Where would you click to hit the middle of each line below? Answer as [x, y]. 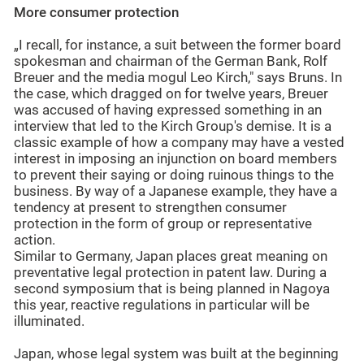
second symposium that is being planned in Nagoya [172, 289]
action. [35, 240]
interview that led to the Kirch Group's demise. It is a [173, 127]
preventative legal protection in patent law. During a [170, 273]
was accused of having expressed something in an [168, 110]
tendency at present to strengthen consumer [150, 208]
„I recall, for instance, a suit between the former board [178, 45]
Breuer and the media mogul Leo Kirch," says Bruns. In [178, 78]
